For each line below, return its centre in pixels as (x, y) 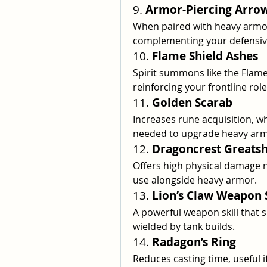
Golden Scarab (192, 103)
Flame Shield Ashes (205, 56)
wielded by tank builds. (184, 226)
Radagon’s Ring (194, 242)
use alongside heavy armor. (195, 180)
